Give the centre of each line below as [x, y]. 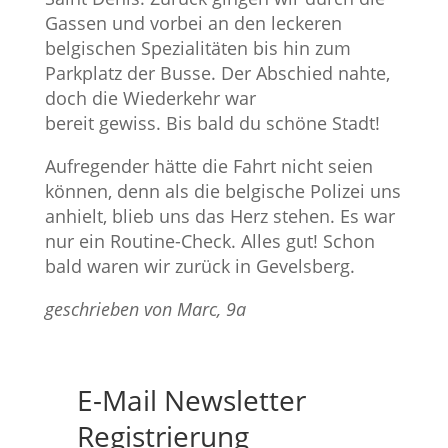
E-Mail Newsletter [191, 400]
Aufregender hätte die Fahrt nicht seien [208, 166]
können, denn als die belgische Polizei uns [222, 191]
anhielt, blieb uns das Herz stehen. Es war [219, 216]
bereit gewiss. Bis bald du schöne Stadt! [214, 122]
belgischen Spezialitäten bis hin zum [197, 47]
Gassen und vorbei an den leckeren [193, 22]
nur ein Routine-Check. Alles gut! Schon [209, 241]
